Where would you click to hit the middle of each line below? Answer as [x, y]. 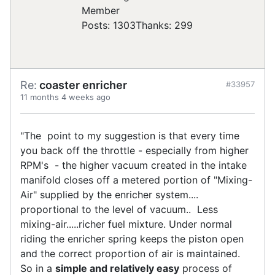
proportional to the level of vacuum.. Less [119, 210]
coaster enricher [82, 85]
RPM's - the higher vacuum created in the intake [134, 165]
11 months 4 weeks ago [65, 97]
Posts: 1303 [109, 25]
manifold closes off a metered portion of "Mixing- [136, 180]
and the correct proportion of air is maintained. [132, 254]
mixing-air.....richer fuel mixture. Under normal [126, 224]
